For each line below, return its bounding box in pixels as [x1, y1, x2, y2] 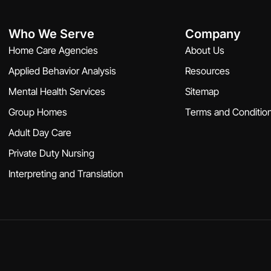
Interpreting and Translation [8, 167, 124, 180]
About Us [185, 44, 225, 56]
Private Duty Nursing [8, 146, 95, 159]
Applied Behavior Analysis [8, 64, 117, 77]
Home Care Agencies [8, 44, 99, 56]
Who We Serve [8, 26, 95, 41]
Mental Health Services [8, 85, 106, 97]
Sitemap [185, 85, 220, 97]
